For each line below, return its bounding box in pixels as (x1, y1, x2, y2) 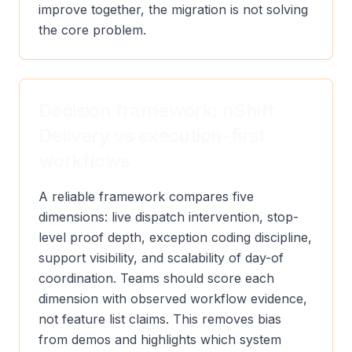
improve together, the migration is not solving (38, 2, 308, 17)
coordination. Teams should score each (38, 270, 274, 286)
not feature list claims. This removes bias (38, 311, 281, 327)
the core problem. (38, 22, 146, 38)
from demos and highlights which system (38, 332, 281, 347)
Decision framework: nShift (38, 99, 274, 122)
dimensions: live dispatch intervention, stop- (38, 209, 299, 225)
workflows (38, 149, 130, 172)
